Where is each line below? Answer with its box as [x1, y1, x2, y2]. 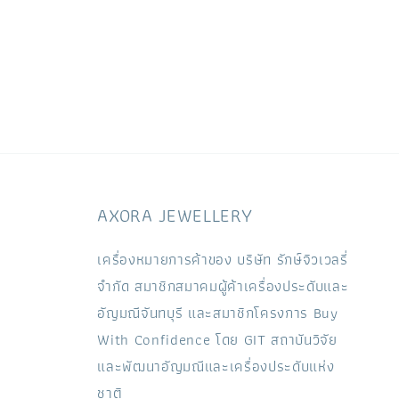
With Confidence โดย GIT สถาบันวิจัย [97, 328, 338, 353]
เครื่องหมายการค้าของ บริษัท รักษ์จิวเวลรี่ [97, 248, 348, 273]
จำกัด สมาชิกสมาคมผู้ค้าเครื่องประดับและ [97, 274, 349, 299]
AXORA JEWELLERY [97, 200, 253, 230]
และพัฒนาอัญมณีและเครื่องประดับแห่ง [97, 354, 335, 379]
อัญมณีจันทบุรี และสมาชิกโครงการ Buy [97, 301, 338, 326]
